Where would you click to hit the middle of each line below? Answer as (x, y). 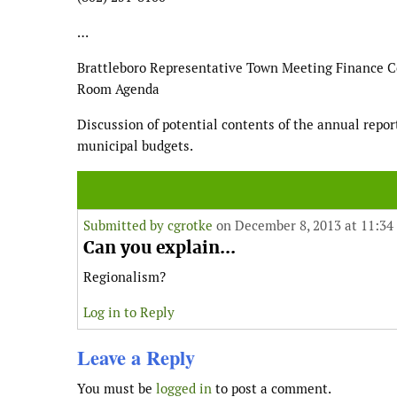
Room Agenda (118, 89)
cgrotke (190, 225)
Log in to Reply (129, 312)
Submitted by (125, 225)
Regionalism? (125, 276)
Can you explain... (160, 247)
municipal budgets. (135, 145)
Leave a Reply (136, 357)
